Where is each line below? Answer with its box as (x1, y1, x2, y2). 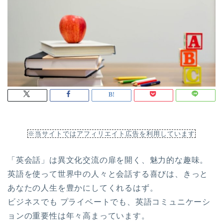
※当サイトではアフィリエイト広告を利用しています (28, 130, 195, 138)
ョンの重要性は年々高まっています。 (7, 212, 150, 221)
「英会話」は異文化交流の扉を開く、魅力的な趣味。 (7, 156, 209, 165)
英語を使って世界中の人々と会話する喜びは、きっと (7, 170, 209, 179)
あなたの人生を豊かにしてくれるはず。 (7, 184, 158, 193)
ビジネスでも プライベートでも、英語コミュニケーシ (7, 198, 211, 207)
